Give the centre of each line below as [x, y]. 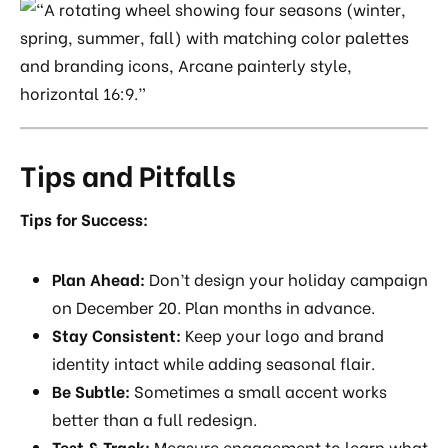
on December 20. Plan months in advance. [213, 307]
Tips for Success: [84, 219]
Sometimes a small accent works [258, 391]
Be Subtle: [91, 391]
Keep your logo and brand [282, 335]
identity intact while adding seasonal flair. [213, 363]
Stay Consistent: [116, 335]
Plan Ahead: [98, 279]
